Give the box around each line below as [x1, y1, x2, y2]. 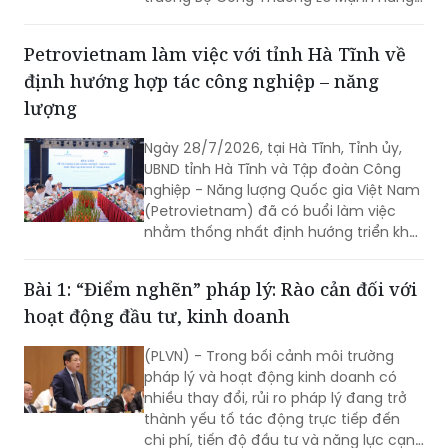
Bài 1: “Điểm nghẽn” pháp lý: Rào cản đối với [24, 276, 417, 301]
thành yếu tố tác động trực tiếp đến [144, 408, 400, 429]
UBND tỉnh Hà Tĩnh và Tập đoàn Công [144, 158, 401, 179]
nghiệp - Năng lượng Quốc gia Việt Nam [144, 179, 420, 200]
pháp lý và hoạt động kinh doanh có [144, 366, 397, 387]
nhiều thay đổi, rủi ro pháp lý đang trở [144, 387, 407, 408]
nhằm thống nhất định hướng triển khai [144, 221, 421, 242]
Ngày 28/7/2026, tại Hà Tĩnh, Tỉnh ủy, [144, 137, 402, 158]
